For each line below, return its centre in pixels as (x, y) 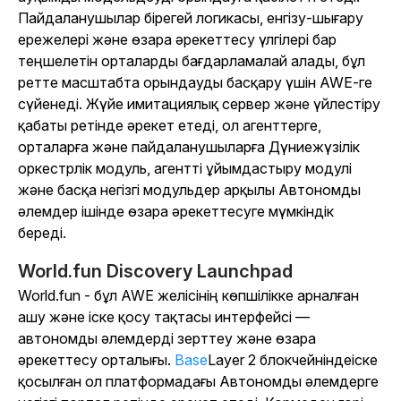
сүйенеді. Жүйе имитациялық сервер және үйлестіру (199, 104)
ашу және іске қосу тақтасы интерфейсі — (164, 317)
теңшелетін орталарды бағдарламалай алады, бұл (192, 61)
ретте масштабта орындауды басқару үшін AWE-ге (195, 83)
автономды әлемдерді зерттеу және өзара (167, 339)
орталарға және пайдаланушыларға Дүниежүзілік (189, 147)
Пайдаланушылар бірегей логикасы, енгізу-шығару (191, 18)
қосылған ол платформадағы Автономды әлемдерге (198, 382)
